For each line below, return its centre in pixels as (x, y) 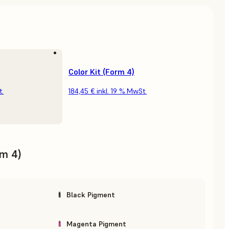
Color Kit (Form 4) (101, 72)
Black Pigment (91, 194)
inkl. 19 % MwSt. (122, 91)
